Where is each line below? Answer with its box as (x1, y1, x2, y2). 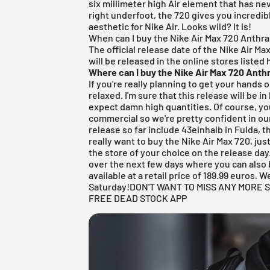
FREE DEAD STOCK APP (89, 192, 187, 204)
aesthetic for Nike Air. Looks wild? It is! (89, 20, 252, 32)
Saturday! (89, 180, 130, 192)
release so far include (89, 123, 182, 135)
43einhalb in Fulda (181, 123, 259, 135)
